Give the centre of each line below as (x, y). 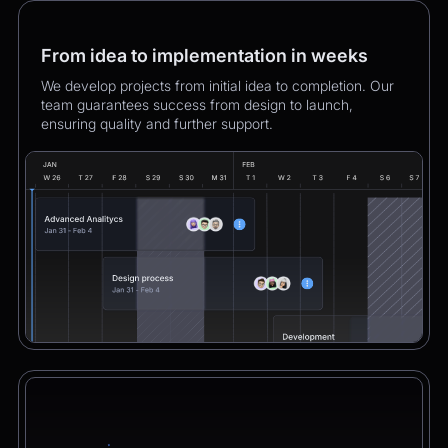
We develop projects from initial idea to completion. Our (217, 85)
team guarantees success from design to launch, (197, 104)
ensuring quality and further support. (157, 123)
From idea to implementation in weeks (204, 55)
